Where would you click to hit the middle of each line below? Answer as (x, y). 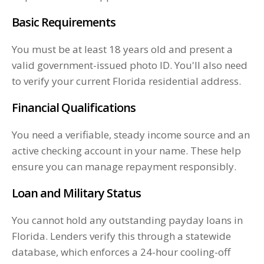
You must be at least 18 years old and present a (122, 49)
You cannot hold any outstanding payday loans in (127, 220)
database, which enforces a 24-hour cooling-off (121, 252)
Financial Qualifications (74, 108)
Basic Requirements (64, 22)
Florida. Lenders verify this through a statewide (121, 236)
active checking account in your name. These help (126, 151)
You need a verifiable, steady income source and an (131, 135)
